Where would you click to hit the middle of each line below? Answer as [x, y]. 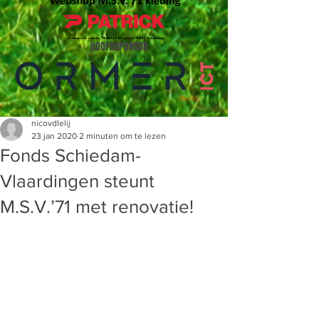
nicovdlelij [51, 123]
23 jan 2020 [54, 136]
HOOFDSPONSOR [119, 47]
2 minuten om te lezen [122, 136]
